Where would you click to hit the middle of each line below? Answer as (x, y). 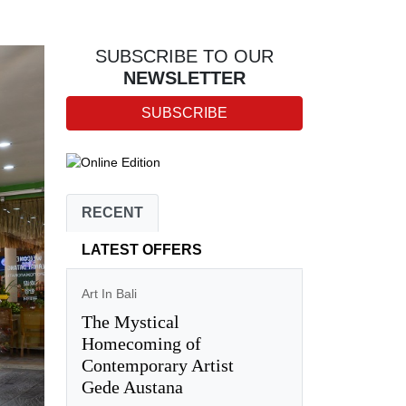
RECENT (112, 212)
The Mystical (130, 321)
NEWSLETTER (184, 78)
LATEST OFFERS (141, 249)
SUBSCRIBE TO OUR (184, 56)
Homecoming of (141, 343)
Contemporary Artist (157, 365)
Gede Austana (132, 387)
